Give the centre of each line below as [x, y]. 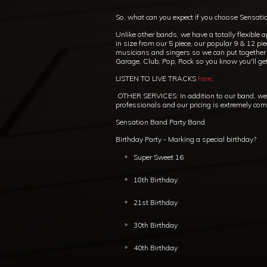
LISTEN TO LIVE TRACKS [157, 78]
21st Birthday [156, 202]
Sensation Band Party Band [160, 122]
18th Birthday [156, 179]
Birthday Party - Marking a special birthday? [186, 139]
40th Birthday [156, 247]
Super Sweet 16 [159, 157]
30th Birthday [156, 225]
